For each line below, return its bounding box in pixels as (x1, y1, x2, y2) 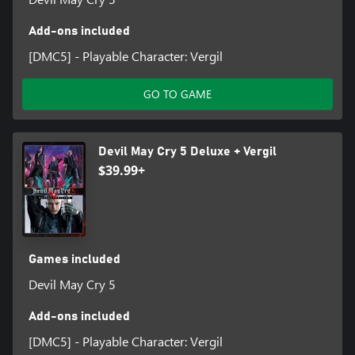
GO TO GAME (143, 86, 212, 102)
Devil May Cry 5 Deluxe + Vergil (98, 145, 277, 158)
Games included (28, 253, 120, 266)
